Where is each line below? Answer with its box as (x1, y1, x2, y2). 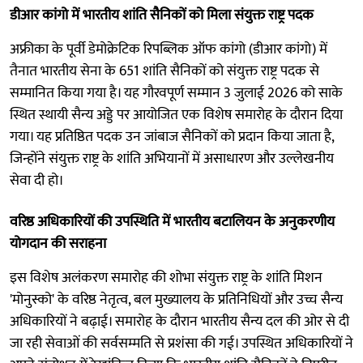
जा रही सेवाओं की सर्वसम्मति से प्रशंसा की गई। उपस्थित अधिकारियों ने (10, 331, 353, 356)
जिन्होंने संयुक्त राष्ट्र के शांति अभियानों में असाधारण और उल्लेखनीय (10, 146, 334, 171)
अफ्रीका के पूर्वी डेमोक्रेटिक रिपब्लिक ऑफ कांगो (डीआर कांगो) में (10, 36, 327, 62)
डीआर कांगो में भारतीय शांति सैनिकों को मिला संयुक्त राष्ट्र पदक (10, 2, 314, 28)
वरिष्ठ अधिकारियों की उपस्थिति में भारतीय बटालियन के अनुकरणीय (10, 209, 335, 234)
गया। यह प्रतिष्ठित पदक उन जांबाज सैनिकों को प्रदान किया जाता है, (10, 124, 334, 149)
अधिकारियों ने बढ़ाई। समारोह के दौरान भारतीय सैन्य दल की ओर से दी (10, 309, 349, 334)
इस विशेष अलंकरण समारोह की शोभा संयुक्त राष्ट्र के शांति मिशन (10, 265, 322, 290)
